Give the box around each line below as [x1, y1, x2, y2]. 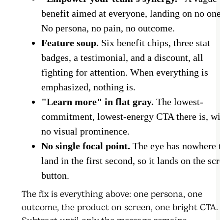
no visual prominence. [41, 126, 130, 137]
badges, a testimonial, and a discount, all [41, 52, 203, 63]
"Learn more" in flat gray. [41, 96, 154, 108]
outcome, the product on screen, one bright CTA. [22, 202, 218, 213]
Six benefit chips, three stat [99, 37, 210, 49]
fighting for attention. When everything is [41, 67, 208, 78]
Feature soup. [41, 37, 99, 49]
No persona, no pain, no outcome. [41, 23, 175, 34]
